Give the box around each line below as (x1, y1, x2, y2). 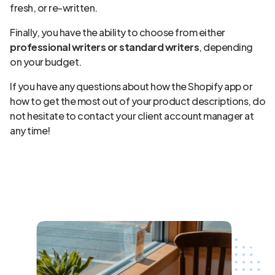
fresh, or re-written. (10, 1, 98, 14)
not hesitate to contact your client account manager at (10, 109, 254, 122)
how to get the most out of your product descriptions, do (10, 95, 265, 107)
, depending (199, 41, 253, 53)
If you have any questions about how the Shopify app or (10, 80, 252, 93)
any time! (10, 124, 50, 137)
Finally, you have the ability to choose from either (10, 26, 225, 39)
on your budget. (10, 55, 82, 68)
